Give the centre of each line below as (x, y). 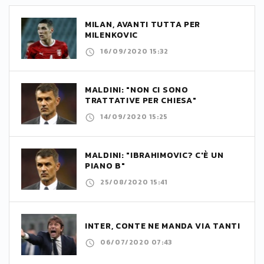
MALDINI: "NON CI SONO (137, 90)
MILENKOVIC (111, 35)
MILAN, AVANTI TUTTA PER (143, 25)
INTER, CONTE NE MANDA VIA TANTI (163, 226)
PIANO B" (105, 166)
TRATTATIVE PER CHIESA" (141, 101)
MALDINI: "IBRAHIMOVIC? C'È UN (154, 156)
